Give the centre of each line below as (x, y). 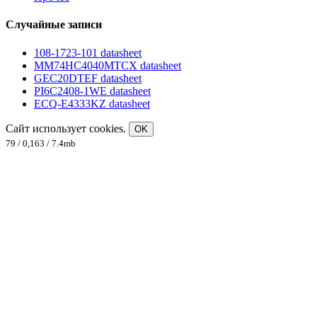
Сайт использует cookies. (67, 128)
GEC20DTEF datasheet (88, 78)
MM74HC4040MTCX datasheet (108, 65)
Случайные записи (54, 25)
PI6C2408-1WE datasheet (92, 91)
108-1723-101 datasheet (88, 52)
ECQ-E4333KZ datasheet (92, 103)
